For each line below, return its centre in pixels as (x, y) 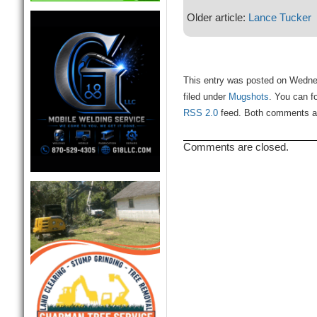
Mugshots (248, 97)
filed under (206, 97)
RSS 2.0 (200, 114)
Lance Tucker (279, 18)
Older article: (217, 18)
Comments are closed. (236, 147)
